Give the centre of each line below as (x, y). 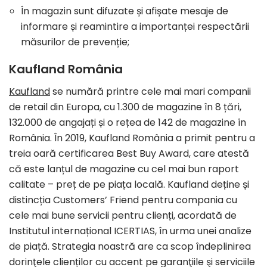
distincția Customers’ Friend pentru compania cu (123, 200)
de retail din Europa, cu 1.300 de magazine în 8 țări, (125, 107)
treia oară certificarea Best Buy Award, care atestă (129, 153)
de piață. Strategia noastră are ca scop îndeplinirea (130, 246)
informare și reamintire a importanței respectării (135, 26)
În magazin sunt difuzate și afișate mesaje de (125, 11)
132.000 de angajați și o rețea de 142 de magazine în (128, 122)
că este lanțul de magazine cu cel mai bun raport (124, 169)
